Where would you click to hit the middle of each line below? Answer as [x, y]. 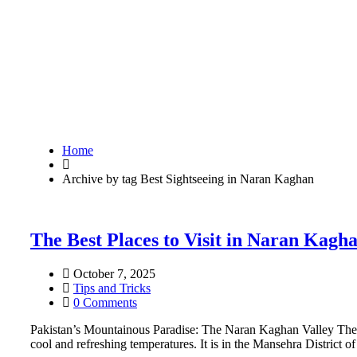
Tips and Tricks [112, 288]
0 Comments [105, 302]
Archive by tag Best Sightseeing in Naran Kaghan [188, 179]
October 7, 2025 [113, 273]
